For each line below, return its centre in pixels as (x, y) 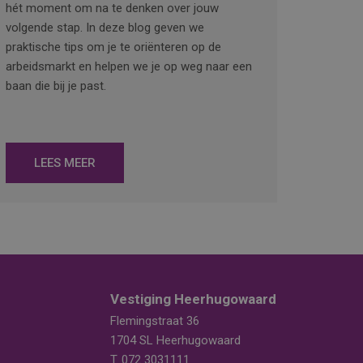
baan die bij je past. (56, 86)
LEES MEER (64, 163)
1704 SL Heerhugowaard (175, 341)
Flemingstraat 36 (155, 321)
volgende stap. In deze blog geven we (105, 28)
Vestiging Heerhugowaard (193, 299)
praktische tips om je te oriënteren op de (113, 47)
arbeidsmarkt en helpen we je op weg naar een (128, 67)
